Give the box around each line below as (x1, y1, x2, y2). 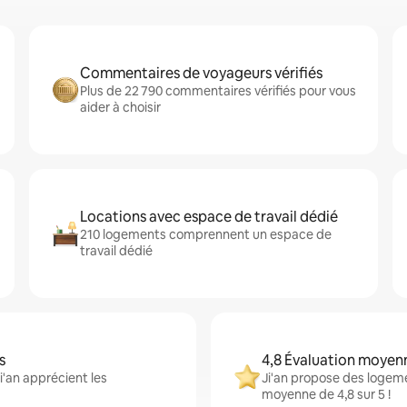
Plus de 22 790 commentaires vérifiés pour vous (80, 83, 356, 99)
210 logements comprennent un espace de (80, 226, 332, 243)
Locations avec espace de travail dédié (80, 207, 338, 226)
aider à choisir (80, 99, 161, 115)
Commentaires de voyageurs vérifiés (80, 64, 323, 83)
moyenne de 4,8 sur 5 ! (262, 386, 391, 402)
